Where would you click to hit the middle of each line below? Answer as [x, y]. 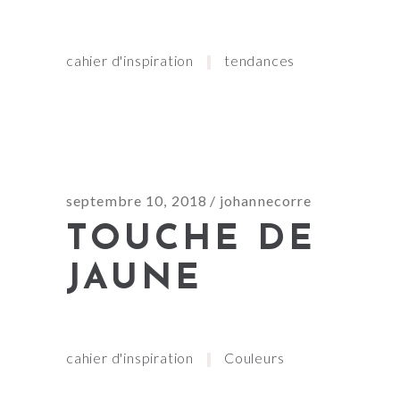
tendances [260, 61]
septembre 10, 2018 [137, 201]
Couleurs [254, 358]
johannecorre [266, 201]
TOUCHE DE [191, 241]
